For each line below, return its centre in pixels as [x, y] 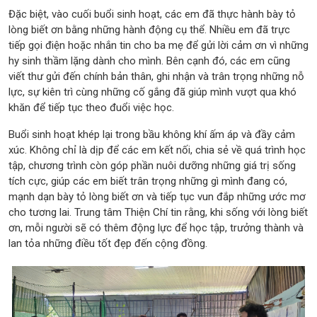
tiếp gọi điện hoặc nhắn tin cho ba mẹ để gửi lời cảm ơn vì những [158, 45]
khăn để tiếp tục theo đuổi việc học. [91, 107]
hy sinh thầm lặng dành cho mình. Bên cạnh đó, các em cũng [149, 60]
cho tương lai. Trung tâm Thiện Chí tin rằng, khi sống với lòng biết [158, 212]
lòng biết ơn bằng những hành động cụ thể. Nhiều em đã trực [149, 29]
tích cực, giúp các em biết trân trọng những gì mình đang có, [148, 181]
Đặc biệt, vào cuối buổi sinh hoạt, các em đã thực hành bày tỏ [152, 14]
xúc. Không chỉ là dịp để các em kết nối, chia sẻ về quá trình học [157, 150]
